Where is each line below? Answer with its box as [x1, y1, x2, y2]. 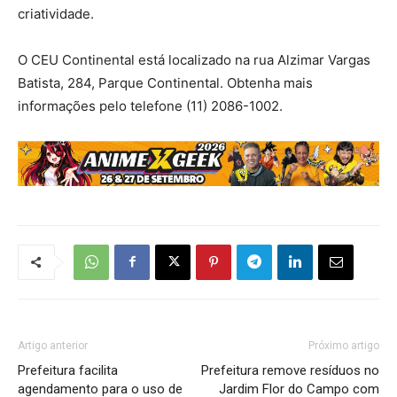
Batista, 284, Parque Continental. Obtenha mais [18, 74, 313, 91]
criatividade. [18, 4, 97, 22]
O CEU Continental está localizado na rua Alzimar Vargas [18, 51, 370, 68]
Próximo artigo [308, 339, 379, 352]
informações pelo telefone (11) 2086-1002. [18, 97, 283, 114]
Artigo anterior [18, 339, 88, 352]
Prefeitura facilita [18, 362, 118, 378]
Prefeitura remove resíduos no [201, 362, 379, 378]
